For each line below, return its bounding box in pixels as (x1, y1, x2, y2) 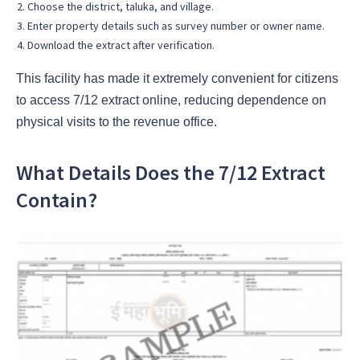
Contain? (16, 186, 97, 213)
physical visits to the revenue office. (16, 114, 217, 129)
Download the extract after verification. (27, 37, 215, 52)
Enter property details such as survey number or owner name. (27, 18, 325, 33)
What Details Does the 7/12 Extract (16, 158, 325, 186)
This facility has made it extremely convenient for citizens (16, 71, 338, 85)
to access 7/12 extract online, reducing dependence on (16, 92, 326, 107)
